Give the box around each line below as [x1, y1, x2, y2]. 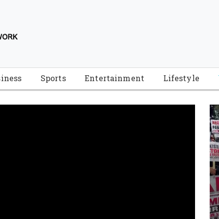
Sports [40, 73, 66, 84]
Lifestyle [163, 73, 199, 84]
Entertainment [85, 73, 145, 84]
